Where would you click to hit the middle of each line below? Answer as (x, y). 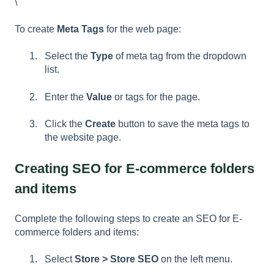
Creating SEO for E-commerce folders (135, 168)
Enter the (65, 97)
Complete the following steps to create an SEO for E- (128, 219)
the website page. (83, 138)
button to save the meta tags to (183, 124)
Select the (68, 56)
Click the (65, 124)
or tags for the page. (157, 97)
